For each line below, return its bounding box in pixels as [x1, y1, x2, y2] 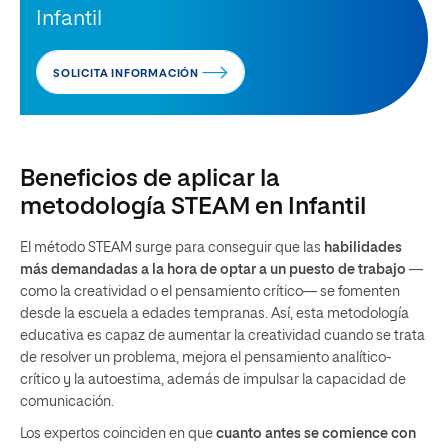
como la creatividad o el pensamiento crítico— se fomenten [20, 284, 400, 299]
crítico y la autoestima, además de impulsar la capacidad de [20, 372, 406, 387]
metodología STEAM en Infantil [20, 194, 366, 219]
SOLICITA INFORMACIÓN [53, 67, 202, 79]
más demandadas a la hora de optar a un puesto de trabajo [20, 262, 406, 277]
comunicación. [20, 394, 114, 409]
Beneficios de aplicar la [20, 166, 280, 191]
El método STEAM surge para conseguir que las [20, 240, 324, 255]
